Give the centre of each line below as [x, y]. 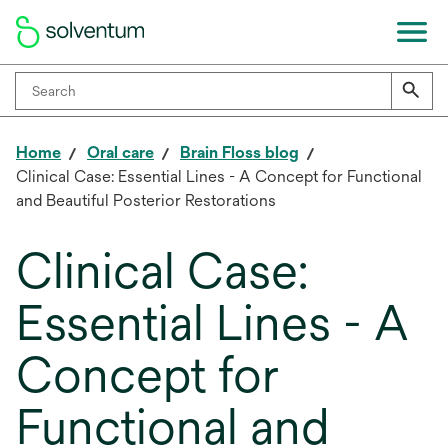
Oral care [120, 152]
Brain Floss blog [239, 152]
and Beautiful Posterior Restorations [146, 200]
